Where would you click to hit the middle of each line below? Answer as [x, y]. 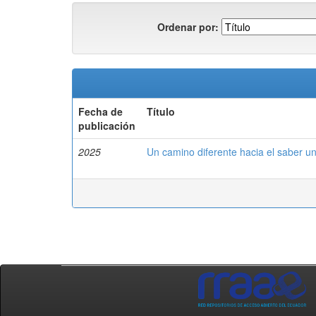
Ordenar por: [188, 26]
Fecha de [101, 111]
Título [161, 111]
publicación [107, 126]
